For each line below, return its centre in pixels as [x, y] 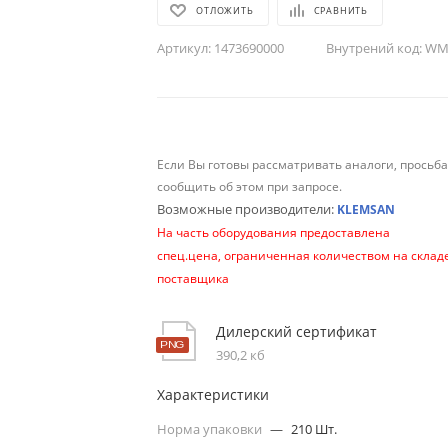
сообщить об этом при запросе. [250, 186]
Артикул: [184, 47]
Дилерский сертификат [297, 331]
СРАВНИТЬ [341, 10]
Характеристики [213, 394]
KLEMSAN [366, 209]
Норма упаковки [211, 428]
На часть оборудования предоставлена [274, 232]
